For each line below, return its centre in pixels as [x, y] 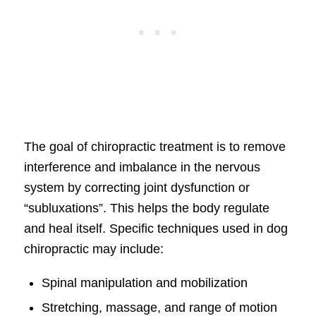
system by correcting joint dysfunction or [136, 188]
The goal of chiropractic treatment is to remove [154, 147]
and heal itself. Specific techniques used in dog [156, 229]
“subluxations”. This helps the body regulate [146, 208]
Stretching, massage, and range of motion [159, 307]
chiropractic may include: [93, 249]
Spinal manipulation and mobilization [144, 282]
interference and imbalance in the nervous [142, 168]
